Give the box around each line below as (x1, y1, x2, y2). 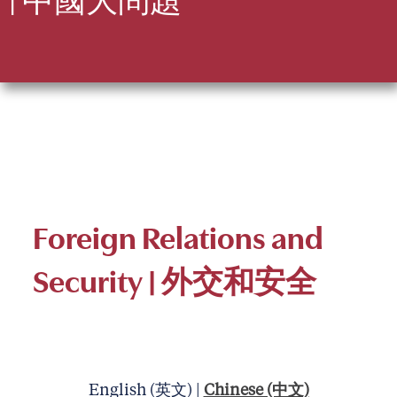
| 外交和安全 (147, 257, 316, 301)
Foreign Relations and (32, 214, 323, 258)
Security (32, 257, 148, 301)
